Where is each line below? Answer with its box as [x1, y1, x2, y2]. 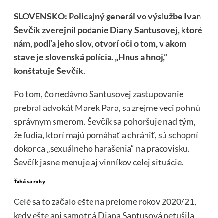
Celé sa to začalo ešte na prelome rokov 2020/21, [13, 196, 196, 207]
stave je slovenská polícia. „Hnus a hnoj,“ [13, 51, 167, 62]
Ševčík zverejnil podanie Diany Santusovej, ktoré [13, 24, 202, 35]
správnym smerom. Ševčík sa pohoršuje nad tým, [13, 115, 196, 127]
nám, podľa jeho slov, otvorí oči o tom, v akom [13, 37, 186, 49]
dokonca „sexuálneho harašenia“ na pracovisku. [13, 143, 190, 154]
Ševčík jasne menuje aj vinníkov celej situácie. [13, 156, 183, 167]
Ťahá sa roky [13, 177, 45, 186]
